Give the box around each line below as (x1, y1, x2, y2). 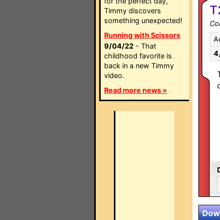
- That (134, 42, 156, 50)
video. (104, 71, 124, 80)
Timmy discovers (104, 6, 161, 15)
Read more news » (104, 86, 167, 94)
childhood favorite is (104, 52, 172, 60)
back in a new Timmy (104, 61, 174, 70)
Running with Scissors (104, 31, 180, 39)
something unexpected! (104, 16, 182, 25)
